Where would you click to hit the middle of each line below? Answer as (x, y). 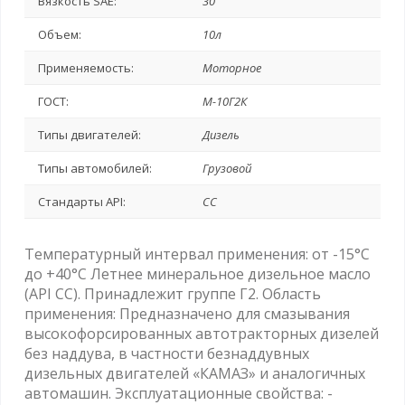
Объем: (60, 34)
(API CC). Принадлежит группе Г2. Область (173, 294)
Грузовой (227, 168)
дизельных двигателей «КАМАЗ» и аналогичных (195, 373)
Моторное (232, 68)
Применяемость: (86, 68)
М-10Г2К (225, 101)
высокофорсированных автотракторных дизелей (202, 334)
